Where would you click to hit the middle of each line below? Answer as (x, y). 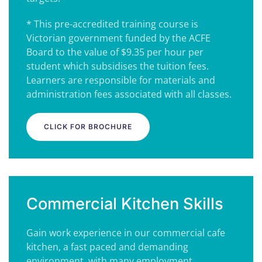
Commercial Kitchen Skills (125, 204)
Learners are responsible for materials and (121, 80)
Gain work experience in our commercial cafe (126, 233)
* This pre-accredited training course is (112, 24)
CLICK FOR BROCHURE (88, 127)
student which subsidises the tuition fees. (118, 66)
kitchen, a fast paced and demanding (107, 247)
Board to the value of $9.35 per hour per (115, 52)
